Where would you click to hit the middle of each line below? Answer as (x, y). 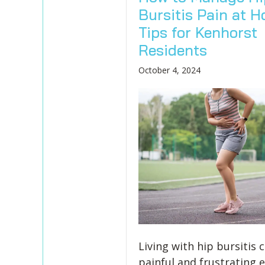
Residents (172, 50)
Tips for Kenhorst (198, 32)
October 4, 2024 (169, 70)
